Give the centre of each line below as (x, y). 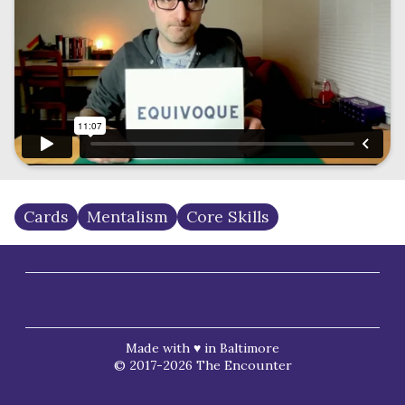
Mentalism (127, 217)
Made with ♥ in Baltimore (202, 348)
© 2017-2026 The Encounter (202, 366)
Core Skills (227, 217)
